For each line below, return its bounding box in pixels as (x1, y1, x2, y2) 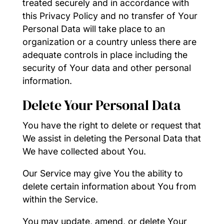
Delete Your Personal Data (22, 95, 181, 115)
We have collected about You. (22, 146, 146, 157)
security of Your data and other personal (22, 62, 191, 73)
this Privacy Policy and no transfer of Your (22, 10, 197, 21)
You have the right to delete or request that (22, 120, 201, 131)
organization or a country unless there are (22, 36, 196, 47)
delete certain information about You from (22, 181, 196, 192)
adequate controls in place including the (22, 49, 187, 60)
